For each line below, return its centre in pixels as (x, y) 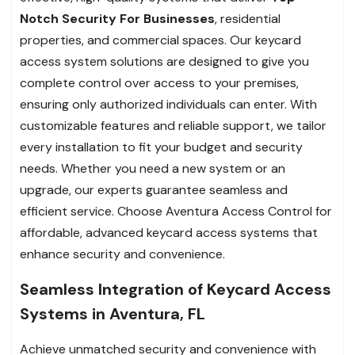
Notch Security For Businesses (117, 18)
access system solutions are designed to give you (164, 61)
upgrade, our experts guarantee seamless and (154, 189)
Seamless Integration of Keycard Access (176, 289)
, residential (248, 18)
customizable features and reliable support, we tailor (173, 125)
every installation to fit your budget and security (161, 147)
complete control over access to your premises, (159, 82)
